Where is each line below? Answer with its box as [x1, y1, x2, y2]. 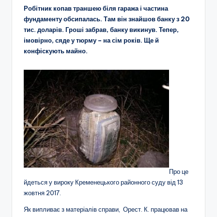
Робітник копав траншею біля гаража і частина [24, 4, 168, 12]
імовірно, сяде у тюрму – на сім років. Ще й [24, 36, 159, 44]
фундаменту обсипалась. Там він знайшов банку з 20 [24, 15, 189, 23]
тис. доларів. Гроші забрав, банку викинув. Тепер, [24, 25, 179, 33]
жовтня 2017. [24, 188, 61, 197]
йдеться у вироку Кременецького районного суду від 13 [24, 178, 183, 186]
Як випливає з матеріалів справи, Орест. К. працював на [24, 205, 187, 213]
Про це [169, 167, 188, 175]
